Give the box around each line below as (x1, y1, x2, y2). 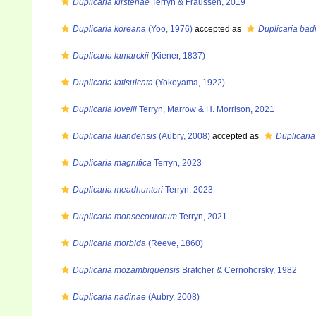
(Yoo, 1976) (146, 24, 193, 34)
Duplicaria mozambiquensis (73, 265, 180, 275)
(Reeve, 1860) (146, 238, 203, 248)
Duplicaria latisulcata (73, 78, 153, 87)
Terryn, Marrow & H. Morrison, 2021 (137, 104, 274, 114)
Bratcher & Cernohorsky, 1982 (180, 265, 297, 275)
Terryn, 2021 (177, 212, 227, 221)
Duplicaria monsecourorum (73, 212, 177, 221)
